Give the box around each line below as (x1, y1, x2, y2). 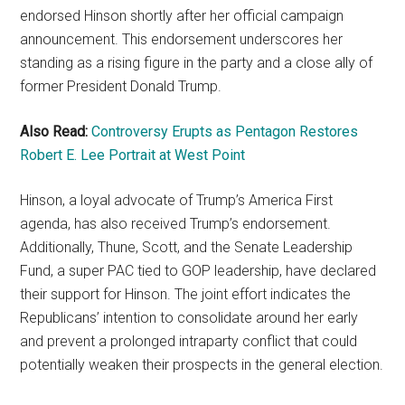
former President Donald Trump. (20, 77, 222, 95)
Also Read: (20, 122, 92, 140)
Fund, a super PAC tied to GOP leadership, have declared (20, 261, 377, 279)
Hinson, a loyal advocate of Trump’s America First (20, 191, 334, 209)
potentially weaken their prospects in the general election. (20, 355, 384, 373)
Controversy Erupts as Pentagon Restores (91, 122, 359, 140)
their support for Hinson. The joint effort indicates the (20, 285, 352, 303)
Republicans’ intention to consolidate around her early (20, 308, 359, 326)
